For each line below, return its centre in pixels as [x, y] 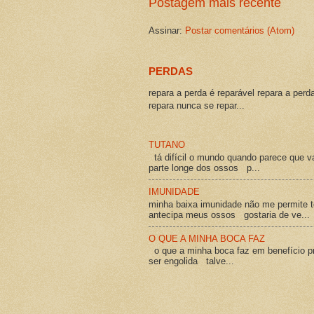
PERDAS [171, 71]
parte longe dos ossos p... [204, 168]
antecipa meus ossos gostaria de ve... [229, 214]
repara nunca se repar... [197, 106]
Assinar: [167, 30]
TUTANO [167, 145]
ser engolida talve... [191, 261]
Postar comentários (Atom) [240, 30]
